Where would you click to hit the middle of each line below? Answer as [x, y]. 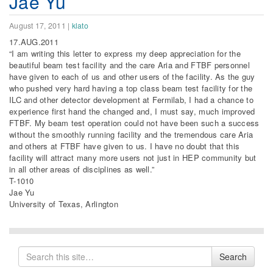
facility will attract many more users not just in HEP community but [133, 157]
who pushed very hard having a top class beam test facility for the [131, 88]
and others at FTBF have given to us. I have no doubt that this [125, 146]
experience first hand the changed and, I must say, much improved [132, 111]
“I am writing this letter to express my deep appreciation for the [125, 53]
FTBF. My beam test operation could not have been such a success [134, 122]
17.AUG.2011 [34, 41]
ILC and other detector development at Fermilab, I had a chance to [131, 99]
